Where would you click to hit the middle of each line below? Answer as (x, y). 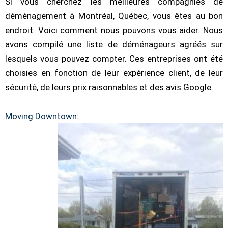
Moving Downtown (41, 116)
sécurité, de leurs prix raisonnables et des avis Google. (109, 87)
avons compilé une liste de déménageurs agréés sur (114, 44)
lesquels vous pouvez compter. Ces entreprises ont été (114, 58)
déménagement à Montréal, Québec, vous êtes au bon (114, 16)
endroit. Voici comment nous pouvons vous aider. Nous (114, 30)
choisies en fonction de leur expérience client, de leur (114, 73)
